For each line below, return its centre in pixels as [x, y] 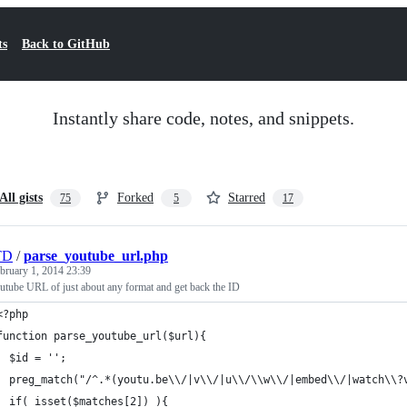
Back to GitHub [66, 44]
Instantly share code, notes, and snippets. [203, 118]
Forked [135, 198]
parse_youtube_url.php [96, 256]
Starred [247, 198]
